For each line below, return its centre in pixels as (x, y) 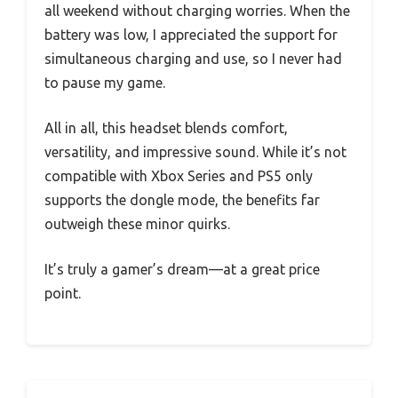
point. (63, 294)
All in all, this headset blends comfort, (166, 128)
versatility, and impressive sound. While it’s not (195, 152)
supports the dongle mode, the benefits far (182, 200)
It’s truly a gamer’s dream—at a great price (182, 270)
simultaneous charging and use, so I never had (193, 59)
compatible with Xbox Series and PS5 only (179, 176)
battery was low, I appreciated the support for (191, 35)
